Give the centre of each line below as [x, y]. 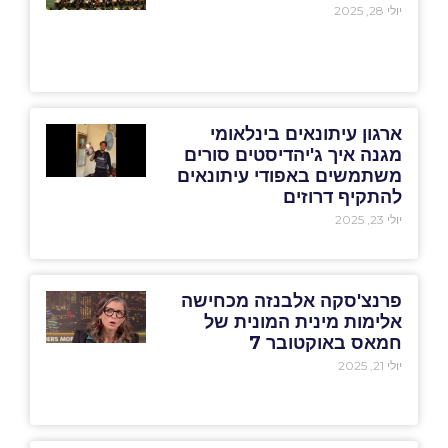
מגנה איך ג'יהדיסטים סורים [293, 154]
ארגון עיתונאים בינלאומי [306, 133]
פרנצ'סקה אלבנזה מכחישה [292, 300]
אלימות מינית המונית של [303, 321]
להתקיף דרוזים [343, 196]
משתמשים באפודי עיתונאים [290, 175]
